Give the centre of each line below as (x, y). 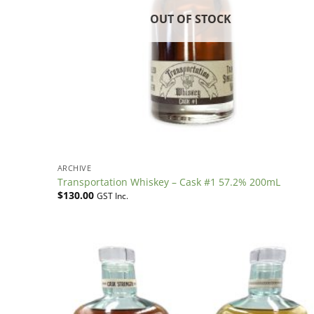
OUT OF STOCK (191, 19)
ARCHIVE (74, 168)
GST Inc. (112, 196)
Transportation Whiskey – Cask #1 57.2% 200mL (169, 182)
